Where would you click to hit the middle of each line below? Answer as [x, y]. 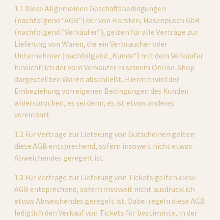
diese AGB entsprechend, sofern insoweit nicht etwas [103, 146]
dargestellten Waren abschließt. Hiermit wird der [97, 79]
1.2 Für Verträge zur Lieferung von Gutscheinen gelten [105, 134]
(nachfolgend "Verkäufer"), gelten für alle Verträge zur [106, 32]
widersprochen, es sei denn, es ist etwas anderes [95, 103]
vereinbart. [33, 114]
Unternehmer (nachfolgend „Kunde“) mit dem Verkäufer [109, 55]
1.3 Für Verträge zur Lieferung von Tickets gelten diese [105, 177]
